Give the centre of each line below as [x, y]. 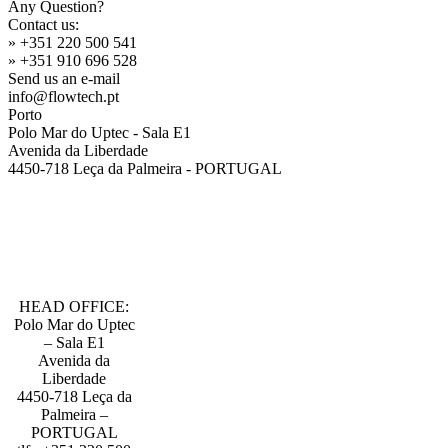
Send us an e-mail [64, 78]
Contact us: [43, 24]
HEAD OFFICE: [74, 306]
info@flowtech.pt [63, 96]
